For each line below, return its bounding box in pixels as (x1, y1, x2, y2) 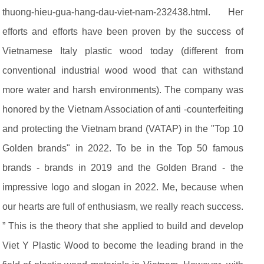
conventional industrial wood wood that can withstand (2, 65, 243, 75)
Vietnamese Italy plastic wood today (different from (2, 46, 243, 56)
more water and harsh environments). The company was (2, 85, 243, 95)
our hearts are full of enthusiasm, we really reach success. (2, 202, 243, 212)
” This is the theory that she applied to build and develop (2, 221, 243, 231)
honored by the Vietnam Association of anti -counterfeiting (2, 104, 243, 114)
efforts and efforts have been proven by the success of (2, 27, 243, 37)
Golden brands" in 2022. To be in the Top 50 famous (2, 143, 243, 153)
